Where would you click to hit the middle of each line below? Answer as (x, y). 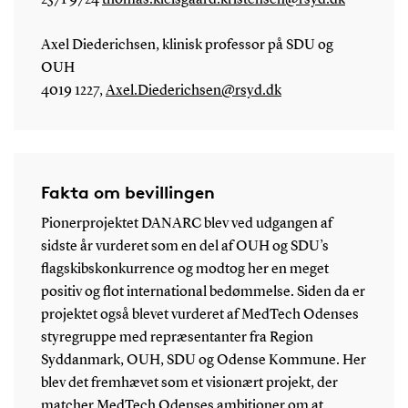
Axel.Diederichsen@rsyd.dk (193, 91)
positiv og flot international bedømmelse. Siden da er (203, 292)
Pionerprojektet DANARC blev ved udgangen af (186, 224)
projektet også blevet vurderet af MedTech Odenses (199, 315)
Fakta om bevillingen (127, 192)
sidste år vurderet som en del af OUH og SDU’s (184, 246)
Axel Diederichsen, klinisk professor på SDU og (187, 45)
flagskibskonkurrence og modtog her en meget (184, 269)
